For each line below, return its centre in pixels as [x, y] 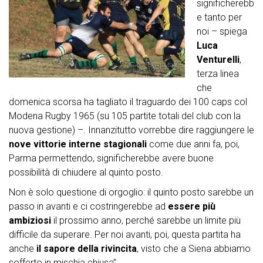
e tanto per [219, 18]
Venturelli [218, 60]
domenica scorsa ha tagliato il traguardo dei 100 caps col [128, 102]
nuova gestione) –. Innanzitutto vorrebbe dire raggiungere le [131, 130]
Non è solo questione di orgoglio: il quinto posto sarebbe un [131, 193]
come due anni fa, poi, [193, 144]
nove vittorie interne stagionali [78, 144]
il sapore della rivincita [87, 249]
